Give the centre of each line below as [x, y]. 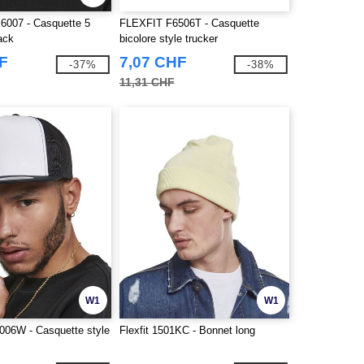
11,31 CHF [147, 82]
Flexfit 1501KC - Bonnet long [187, 330]
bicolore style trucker [168, 39]
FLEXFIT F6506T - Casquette [189, 23]
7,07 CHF [153, 62]
